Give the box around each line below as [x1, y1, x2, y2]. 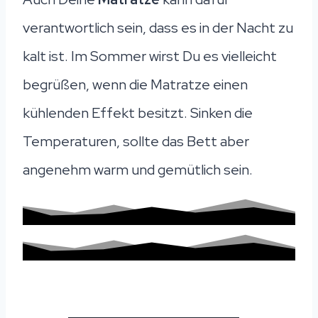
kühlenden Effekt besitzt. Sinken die [23, 103, 253, 122]
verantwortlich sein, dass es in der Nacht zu [23, 18, 293, 37]
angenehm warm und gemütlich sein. [23, 160, 253, 179]
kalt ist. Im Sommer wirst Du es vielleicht [23, 46, 277, 65]
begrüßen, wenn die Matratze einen [23, 75, 248, 94]
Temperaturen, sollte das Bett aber [23, 131, 249, 150]
